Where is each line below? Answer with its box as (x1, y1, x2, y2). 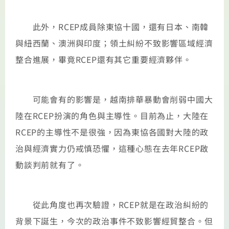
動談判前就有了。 (15, 158, 84, 171)
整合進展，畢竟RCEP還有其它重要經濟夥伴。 (15, 53, 192, 65)
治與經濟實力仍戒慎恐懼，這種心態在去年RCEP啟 (15, 142, 209, 154)
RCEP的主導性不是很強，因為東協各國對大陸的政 (15, 125, 209, 138)
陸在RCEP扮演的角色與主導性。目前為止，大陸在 (15, 109, 209, 122)
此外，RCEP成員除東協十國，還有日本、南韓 (15, 20, 209, 33)
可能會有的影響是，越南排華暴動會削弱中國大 (15, 93, 213, 105)
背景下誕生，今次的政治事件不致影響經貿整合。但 (15, 215, 213, 227)
